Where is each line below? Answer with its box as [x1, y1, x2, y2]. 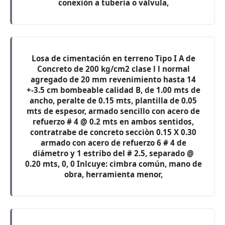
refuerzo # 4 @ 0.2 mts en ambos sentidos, [33, 117, 194, 127]
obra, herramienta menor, [64, 169, 163, 179]
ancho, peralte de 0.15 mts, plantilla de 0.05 [30, 95, 197, 105]
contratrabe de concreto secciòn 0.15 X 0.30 [30, 127, 196, 137]
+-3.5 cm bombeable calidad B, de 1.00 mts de [26, 85, 200, 95]
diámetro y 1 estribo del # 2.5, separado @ [33, 148, 194, 158]
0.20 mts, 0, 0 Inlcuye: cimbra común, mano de [25, 159, 202, 169]
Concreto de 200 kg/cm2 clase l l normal [37, 64, 190, 74]
